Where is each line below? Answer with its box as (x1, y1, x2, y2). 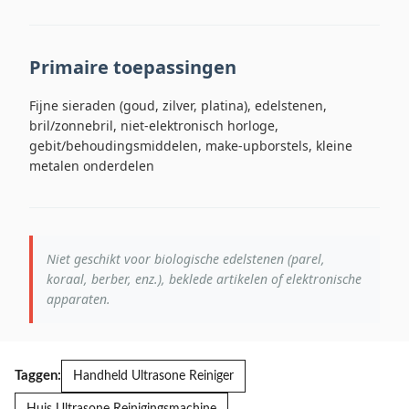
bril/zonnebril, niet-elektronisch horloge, (29, 117, 278, 134)
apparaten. (47, 290, 110, 308)
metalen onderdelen (29, 157, 154, 174)
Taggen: (15, 369, 61, 383)
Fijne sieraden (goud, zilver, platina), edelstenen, (29, 97, 327, 114)
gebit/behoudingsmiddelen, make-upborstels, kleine (29, 137, 352, 154)
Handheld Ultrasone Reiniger (73, 370, 234, 383)
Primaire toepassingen (29, 55, 236, 79)
